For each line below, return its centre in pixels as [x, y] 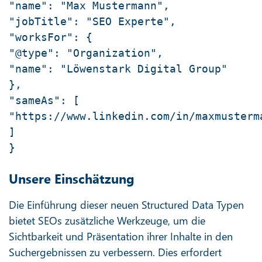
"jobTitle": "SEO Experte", [92, 21]
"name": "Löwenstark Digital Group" [118, 68]
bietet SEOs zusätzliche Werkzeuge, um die [107, 220]
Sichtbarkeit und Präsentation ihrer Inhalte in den [121, 236]
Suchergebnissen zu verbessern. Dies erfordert [115, 252]
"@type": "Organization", [86, 53]
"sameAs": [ [44, 100]
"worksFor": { [51, 37]
